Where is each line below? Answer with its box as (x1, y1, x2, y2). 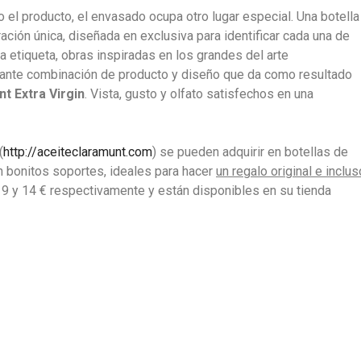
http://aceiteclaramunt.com (3, 144, 152, 160)
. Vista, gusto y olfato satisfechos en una (85, 86, 313, 102)
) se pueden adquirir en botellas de (152, 144, 348, 160)
